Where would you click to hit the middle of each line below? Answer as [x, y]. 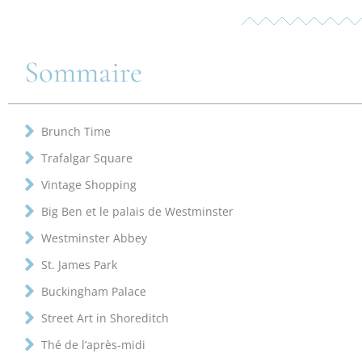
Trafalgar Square [87, 158]
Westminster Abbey [94, 238]
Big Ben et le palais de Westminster [137, 211]
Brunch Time [76, 131]
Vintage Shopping [89, 184]
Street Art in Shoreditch [105, 318]
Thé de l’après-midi [93, 344]
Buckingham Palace [94, 291]
